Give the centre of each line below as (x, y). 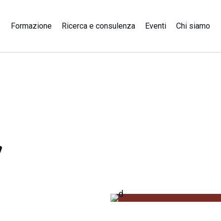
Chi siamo (193, 26)
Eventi (156, 26)
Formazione (31, 26)
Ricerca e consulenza (98, 26)
